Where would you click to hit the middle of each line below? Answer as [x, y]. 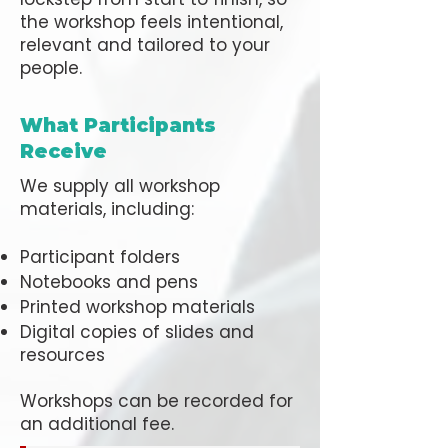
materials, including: [107, 209]
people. [51, 68]
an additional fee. [97, 424]
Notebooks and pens [109, 282]
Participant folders [100, 257]
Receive [63, 151]
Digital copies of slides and [137, 332]
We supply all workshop [120, 186]
